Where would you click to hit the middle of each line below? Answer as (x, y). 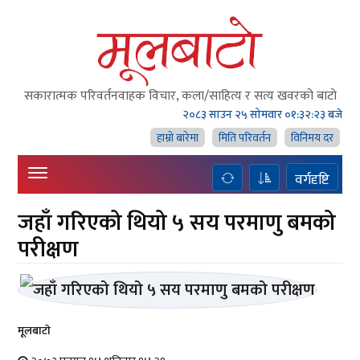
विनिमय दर (312, 138)
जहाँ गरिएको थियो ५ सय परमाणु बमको (177, 223)
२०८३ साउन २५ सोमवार (231, 115)
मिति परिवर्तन (244, 138)
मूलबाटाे (35, 331)
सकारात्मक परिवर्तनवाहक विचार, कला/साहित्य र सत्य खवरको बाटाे (180, 96)
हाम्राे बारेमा (177, 138)
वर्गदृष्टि (312, 180)
